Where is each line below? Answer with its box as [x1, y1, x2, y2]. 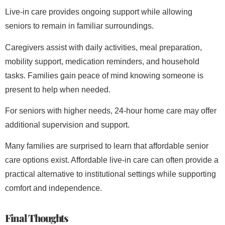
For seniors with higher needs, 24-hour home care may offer [5, 106, 216, 116]
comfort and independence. [5, 184, 102, 193]
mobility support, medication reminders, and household [5, 57, 199, 66]
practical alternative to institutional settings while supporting [5, 170, 216, 179]
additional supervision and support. [5, 121, 130, 130]
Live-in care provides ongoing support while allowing [5, 8, 192, 17]
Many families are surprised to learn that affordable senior [5, 142, 208, 151]
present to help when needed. [5, 85, 110, 94]
